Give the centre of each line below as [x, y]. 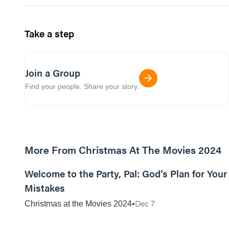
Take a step [49, 33]
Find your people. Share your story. [82, 86]
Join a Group [53, 73]
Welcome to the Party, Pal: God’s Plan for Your [126, 174]
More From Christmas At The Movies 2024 [123, 150]
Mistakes [45, 188]
